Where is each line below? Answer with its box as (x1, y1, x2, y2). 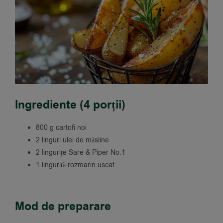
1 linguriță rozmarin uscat (36, 160, 114, 170)
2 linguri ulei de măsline (36, 135, 109, 145)
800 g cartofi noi (36, 122, 87, 132)
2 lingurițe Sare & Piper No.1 (36, 147, 125, 157)
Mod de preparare (15, 199, 111, 215)
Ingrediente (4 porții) (15, 97, 125, 113)
